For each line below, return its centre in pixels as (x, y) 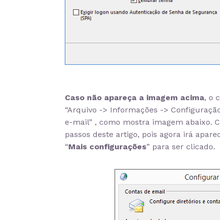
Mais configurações (107, 146)
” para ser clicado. (181, 146)
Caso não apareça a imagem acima (135, 97)
